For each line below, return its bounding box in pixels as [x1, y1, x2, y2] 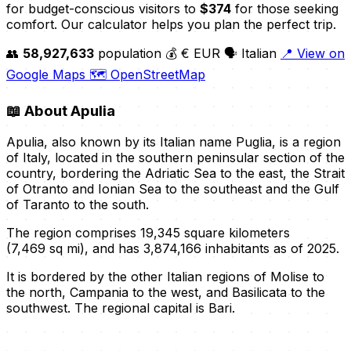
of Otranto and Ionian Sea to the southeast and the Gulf [6, 181, 339, 197]
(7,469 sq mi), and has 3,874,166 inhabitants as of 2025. [6, 241, 339, 257]
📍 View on [280, 45, 345, 61]
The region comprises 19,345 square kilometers [6, 225, 290, 241]
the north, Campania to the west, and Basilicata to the [6, 284, 325, 301]
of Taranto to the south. [6, 197, 149, 213]
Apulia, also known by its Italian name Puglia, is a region [6, 134, 341, 150]
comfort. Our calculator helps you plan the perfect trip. [6, 16, 336, 32]
